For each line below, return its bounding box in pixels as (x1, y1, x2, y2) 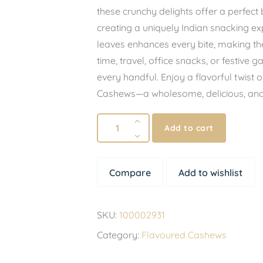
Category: (97, 229, 142, 241)
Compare (109, 167, 151, 178)
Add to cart (164, 123, 214, 133)
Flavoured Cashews (141, 229, 227, 241)
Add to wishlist (178, 167, 243, 178)
